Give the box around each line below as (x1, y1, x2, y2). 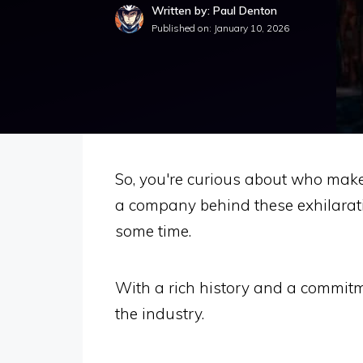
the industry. (115, 304, 204, 323)
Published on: (152, 22, 214, 34)
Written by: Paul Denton (152, 3, 277, 18)
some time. (115, 221, 191, 241)
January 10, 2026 (214, 22, 289, 34)
